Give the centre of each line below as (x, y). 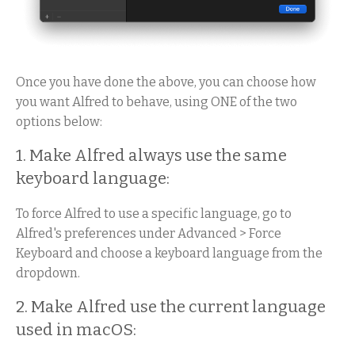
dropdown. (48, 273)
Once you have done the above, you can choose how (166, 82)
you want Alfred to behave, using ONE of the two (157, 101)
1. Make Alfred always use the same (151, 156)
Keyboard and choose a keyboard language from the (169, 253)
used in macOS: (76, 330)
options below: (59, 121)
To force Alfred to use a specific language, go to (154, 213)
